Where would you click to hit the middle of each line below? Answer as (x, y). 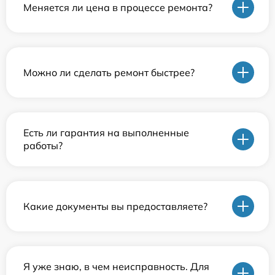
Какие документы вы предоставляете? (115, 206)
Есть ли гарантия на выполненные (106, 133)
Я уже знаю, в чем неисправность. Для (116, 267)
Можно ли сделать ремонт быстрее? (109, 72)
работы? (43, 146)
